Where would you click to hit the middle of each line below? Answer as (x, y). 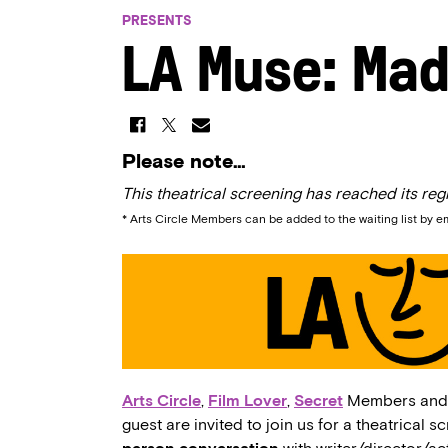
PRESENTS (157, 20)
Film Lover (247, 400)
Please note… (184, 161)
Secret (318, 400)
